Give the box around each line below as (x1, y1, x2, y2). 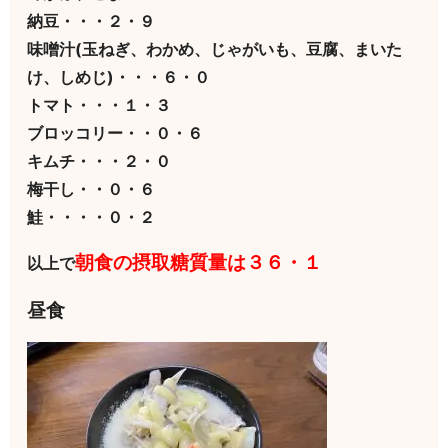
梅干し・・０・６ (27, 179, 156, 200)
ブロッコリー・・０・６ (27, 123, 204, 144)
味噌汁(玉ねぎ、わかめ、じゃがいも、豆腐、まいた (27, 39, 403, 60)
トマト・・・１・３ (27, 95, 204, 116)
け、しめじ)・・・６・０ (27, 67, 211, 88)
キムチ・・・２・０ (27, 151, 188, 172)
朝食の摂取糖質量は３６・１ (75, 251, 323, 275)
